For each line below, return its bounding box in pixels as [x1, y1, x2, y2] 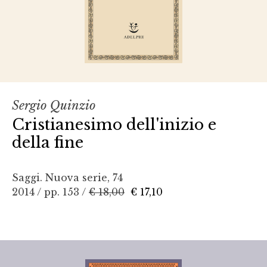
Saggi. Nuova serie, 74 [12, 172, 123, 184]
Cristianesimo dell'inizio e [12, 115, 216, 135]
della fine [12, 133, 83, 153]
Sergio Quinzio [12, 98, 95, 113]
